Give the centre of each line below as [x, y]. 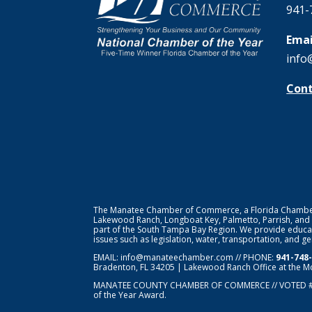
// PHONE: [255, 258]
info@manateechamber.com [177, 258]
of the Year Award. [130, 295]
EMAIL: [107, 258]
